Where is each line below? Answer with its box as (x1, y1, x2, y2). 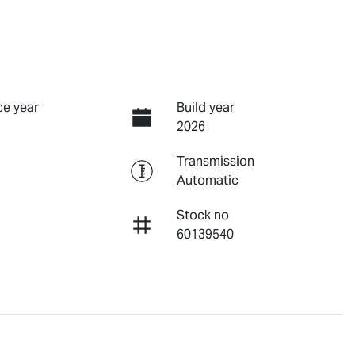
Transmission (176, 152, 254, 170)
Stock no (176, 206, 229, 223)
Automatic (176, 171, 239, 189)
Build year (176, 98, 235, 116)
